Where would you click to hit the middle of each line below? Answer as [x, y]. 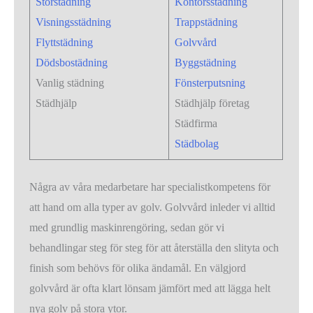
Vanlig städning [70, 83]
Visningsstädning [74, 22]
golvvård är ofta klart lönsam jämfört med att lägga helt [150, 289]
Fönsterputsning [210, 83]
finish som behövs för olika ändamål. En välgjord [138, 268]
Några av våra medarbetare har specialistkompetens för [150, 187]
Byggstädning [206, 63]
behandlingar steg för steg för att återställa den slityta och [154, 248]
